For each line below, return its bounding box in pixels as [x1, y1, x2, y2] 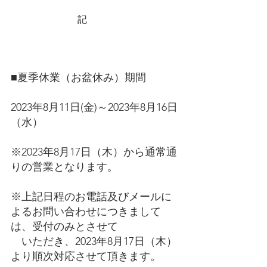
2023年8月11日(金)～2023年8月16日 [11, 101, 178, 114]
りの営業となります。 [11, 160, 118, 173]
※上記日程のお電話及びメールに [11, 190, 172, 203]
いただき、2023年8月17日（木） [11, 235, 177, 248]
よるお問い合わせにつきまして [11, 205, 161, 218]
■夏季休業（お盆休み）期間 [11, 71, 146, 84]
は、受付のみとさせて [11, 220, 118, 233]
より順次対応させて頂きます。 [11, 250, 161, 263]
